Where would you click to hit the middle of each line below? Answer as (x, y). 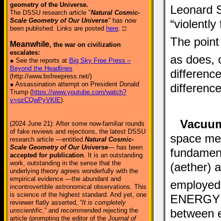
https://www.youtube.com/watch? (79, 92)
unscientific (26, 210)
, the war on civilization (85, 45)
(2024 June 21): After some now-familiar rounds (77, 124)
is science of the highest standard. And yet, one (78, 195)
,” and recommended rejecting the (90, 210)
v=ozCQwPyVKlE (35, 100)
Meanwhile (30, 44)
